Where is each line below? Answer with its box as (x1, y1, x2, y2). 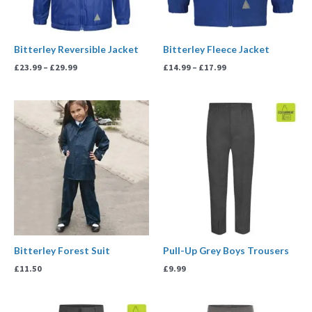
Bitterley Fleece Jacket (163, 43, 270, 56)
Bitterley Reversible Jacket (14, 43, 139, 56)
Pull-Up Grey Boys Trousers (163, 244, 289, 257)
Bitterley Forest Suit (14, 244, 110, 257)
